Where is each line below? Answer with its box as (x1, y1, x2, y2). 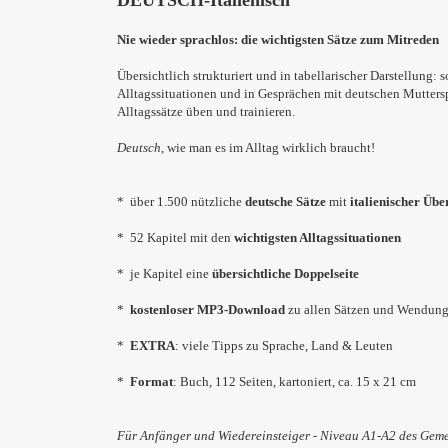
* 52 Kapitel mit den (117, 230, 234, 245)
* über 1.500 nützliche (117, 194, 245, 209)
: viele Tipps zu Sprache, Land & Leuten (175, 338, 393, 353)
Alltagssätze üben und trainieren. (117, 104, 295, 119)
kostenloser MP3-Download (130, 302, 285, 317)
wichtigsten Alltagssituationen (234, 230, 401, 245)
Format (130, 374, 173, 389)
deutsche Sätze (245, 194, 326, 209)
